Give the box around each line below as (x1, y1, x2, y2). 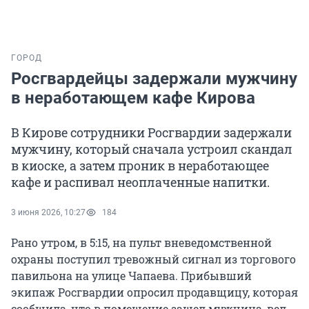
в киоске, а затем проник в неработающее (11, 157, 269, 175)
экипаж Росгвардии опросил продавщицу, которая (11, 285, 298, 300)
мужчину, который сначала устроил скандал (11, 141, 292, 158)
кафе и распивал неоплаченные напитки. (11, 174, 270, 191)
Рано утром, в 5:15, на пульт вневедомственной (11, 235, 272, 250)
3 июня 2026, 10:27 (11, 208, 86, 218)
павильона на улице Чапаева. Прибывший (11, 268, 252, 283)
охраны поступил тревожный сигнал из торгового (11, 252, 296, 267)
